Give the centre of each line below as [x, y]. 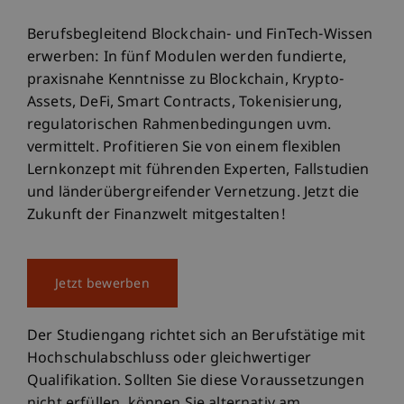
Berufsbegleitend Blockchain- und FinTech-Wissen [200, 35]
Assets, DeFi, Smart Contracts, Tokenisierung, [185, 103]
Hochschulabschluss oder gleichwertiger [170, 359]
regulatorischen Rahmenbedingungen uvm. [179, 125]
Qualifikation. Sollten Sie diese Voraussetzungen [196, 381]
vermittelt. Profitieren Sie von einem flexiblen [184, 148]
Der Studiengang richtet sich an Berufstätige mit [196, 336]
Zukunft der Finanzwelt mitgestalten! [158, 216]
